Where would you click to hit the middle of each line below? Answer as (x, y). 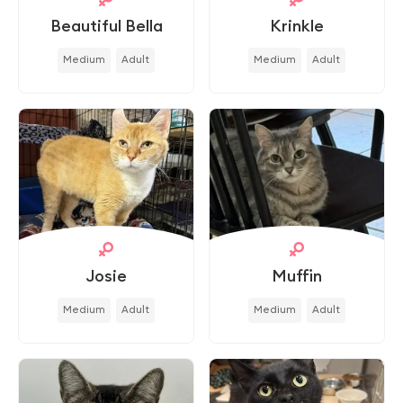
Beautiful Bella (106, 26)
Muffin (297, 276)
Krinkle (297, 26)
